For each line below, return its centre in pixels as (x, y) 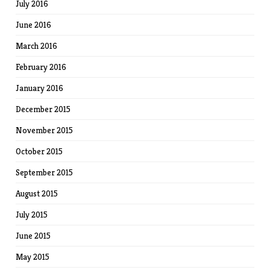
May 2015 (33, 257)
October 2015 (39, 151)
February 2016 (41, 67)
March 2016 (37, 46)
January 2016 (40, 88)
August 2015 (37, 193)
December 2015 (43, 109)
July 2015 (32, 215)
